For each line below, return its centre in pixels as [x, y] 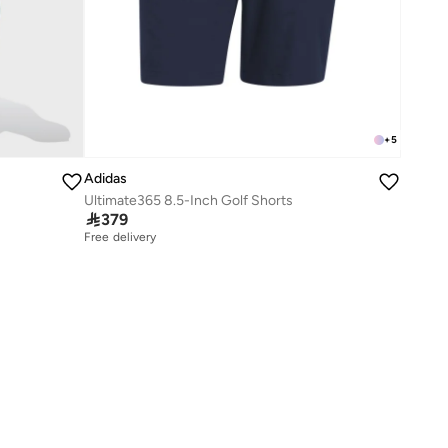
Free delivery [120, 237]
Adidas [106, 179]
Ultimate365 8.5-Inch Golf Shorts [189, 201]
